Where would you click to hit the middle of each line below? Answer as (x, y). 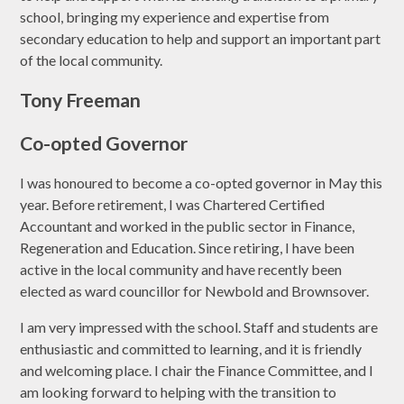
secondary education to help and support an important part (201, 38)
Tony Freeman (81, 100)
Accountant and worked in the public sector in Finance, (188, 225)
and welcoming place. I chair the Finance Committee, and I (197, 370)
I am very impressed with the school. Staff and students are (199, 326)
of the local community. (92, 60)
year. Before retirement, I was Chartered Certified (173, 204)
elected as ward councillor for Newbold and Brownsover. (195, 290)
